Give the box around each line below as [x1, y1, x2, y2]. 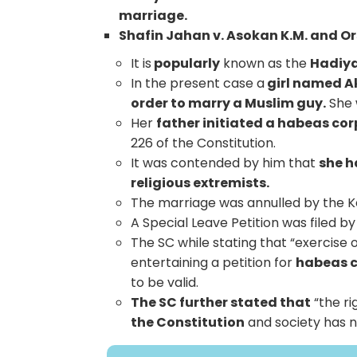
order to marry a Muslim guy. [131, 93, 327, 112]
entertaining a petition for [131, 253, 296, 272]
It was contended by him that [131, 153, 320, 172]
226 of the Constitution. [131, 133, 277, 152]
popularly [151, 53, 221, 73]
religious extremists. [131, 173, 270, 192]
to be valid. [131, 273, 199, 292]
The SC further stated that [131, 292, 312, 312]
